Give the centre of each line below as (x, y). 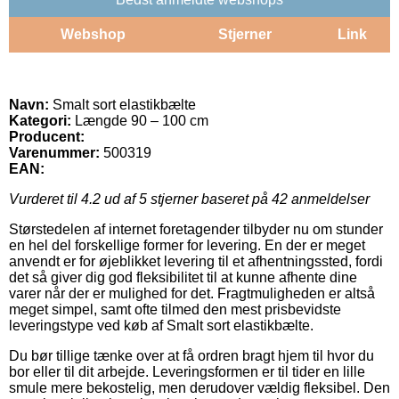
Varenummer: (54, 152)
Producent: (47, 136)
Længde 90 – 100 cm (140, 120)
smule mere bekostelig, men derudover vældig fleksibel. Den (199, 387)
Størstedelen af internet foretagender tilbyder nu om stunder (196, 229)
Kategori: (40, 120)
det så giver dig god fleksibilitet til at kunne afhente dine (183, 277)
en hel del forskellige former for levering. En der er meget (187, 245)
